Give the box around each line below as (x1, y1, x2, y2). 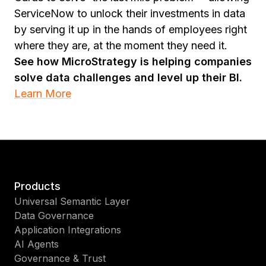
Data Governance (14, 210, 94, 221)
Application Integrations (14, 224, 121, 236)
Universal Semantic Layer (14, 195, 130, 207)
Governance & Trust (14, 252, 106, 264)
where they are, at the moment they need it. (14, 39, 227, 52)
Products (14, 180, 61, 192)
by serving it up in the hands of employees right (14, 23, 247, 36)
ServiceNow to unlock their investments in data (14, 7, 245, 20)
